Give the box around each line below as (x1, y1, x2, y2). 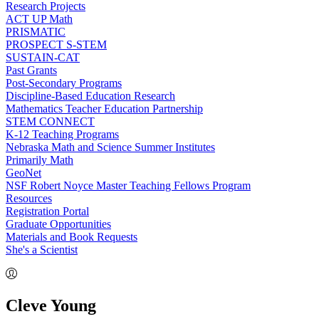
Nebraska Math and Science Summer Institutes (6, 141, 215, 153)
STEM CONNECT (6, 115, 95, 127)
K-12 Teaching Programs (6, 128, 119, 140)
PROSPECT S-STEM (6, 38, 107, 51)
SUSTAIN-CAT (6, 51, 80, 63)
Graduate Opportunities (6, 218, 111, 230)
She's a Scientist (6, 244, 78, 256)
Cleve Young (6, 296, 96, 315)
